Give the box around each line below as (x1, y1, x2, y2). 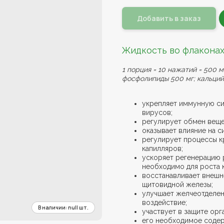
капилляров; (142, 144, 183, 152)
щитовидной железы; (142, 180, 213, 188)
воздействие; (142, 198, 187, 206)
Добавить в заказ (137, 13, 201, 23)
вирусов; (142, 108, 172, 116)
